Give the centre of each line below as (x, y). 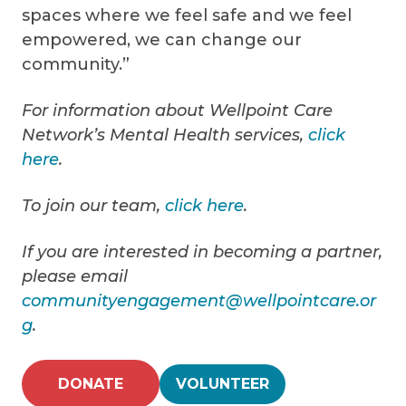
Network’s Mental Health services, (165, 135)
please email (75, 276)
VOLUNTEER (222, 383)
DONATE (91, 383)
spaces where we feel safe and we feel (187, 15)
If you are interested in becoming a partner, (202, 251)
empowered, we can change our (162, 39)
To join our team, (93, 205)
